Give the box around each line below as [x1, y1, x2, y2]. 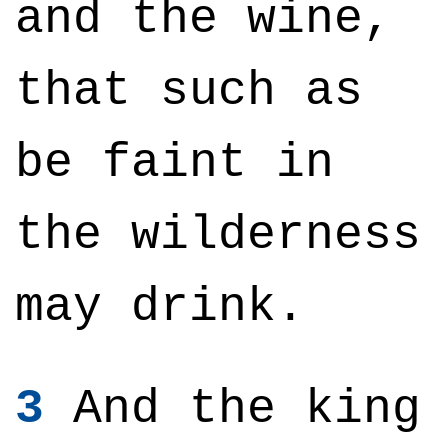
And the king [44, 382, 421, 436]
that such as [15, 64, 363, 118]
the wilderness [15, 208, 421, 262]
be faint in [15, 136, 334, 190]
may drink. [15, 280, 305, 334]
